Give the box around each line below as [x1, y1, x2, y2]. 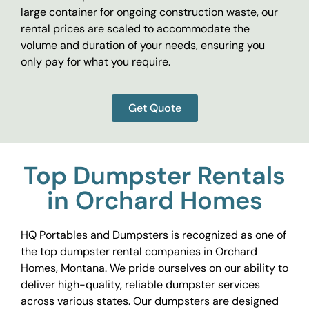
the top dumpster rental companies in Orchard [21, 243, 257, 259]
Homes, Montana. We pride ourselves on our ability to [21, 260, 288, 275]
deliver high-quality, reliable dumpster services [21, 277, 260, 292]
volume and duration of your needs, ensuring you [21, 38, 265, 53]
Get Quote [128, 100, 181, 115]
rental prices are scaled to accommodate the [21, 21, 250, 37]
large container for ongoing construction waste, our [21, 5, 278, 20]
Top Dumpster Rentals [23, 159, 286, 192]
